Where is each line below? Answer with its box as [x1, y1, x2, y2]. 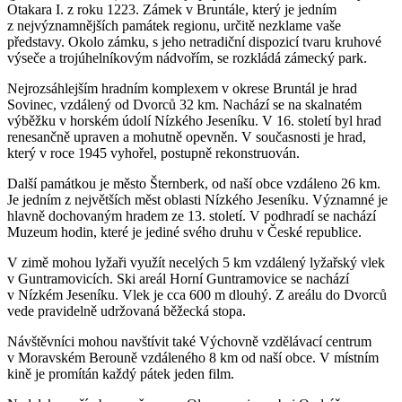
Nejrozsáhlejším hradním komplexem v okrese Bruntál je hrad [7, 81, 357, 97]
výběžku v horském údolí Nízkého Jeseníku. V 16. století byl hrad [7, 113, 381, 129]
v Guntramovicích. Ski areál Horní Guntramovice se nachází [7, 271, 349, 287]
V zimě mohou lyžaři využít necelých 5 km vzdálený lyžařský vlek [7, 255, 385, 271]
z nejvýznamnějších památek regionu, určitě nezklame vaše [7, 18, 341, 34]
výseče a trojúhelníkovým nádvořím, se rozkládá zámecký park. [7, 50, 367, 66]
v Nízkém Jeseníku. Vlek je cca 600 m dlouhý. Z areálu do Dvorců [7, 287, 387, 303]
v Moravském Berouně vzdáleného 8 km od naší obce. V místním [7, 350, 379, 366]
